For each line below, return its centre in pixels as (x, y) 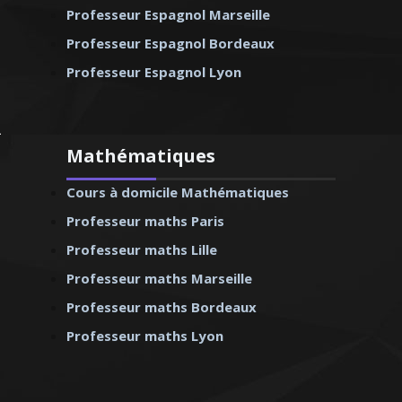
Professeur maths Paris (145, 221)
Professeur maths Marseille (159, 278)
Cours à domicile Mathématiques (178, 192)
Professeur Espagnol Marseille (168, 14)
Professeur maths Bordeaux (162, 307)
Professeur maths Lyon (145, 336)
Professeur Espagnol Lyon (154, 72)
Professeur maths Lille (142, 249)
